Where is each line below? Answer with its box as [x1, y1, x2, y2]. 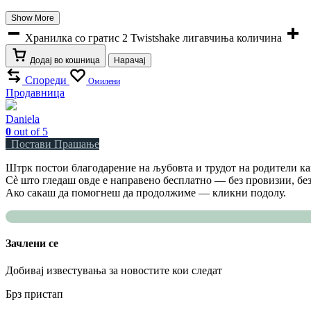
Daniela [6, 112, 40, 125]
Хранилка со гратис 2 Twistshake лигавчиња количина [25, 31, 282, 44]
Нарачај [114, 55, 146, 65]
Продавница [6, 86, 65, 99]
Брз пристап [6, 288, 63, 301]
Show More [11, 12, 54, 23]
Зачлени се [6, 237, 58, 250]
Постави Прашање [11, 137, 99, 150]
